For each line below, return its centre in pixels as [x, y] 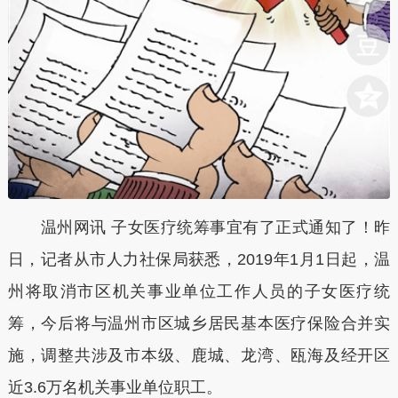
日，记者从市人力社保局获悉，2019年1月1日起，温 [199, 259]
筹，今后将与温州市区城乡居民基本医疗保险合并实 [199, 323]
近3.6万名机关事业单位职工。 [115, 387]
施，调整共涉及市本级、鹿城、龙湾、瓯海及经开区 [199, 355]
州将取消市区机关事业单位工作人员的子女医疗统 [199, 291]
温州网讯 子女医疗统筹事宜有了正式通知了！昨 [199, 227]
